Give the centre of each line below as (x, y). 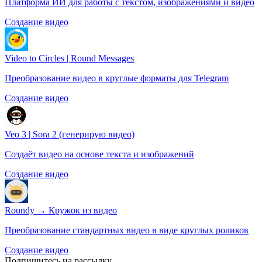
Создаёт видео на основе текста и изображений (99, 154)
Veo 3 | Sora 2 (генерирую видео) (70, 135)
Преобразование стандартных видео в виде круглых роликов (127, 230)
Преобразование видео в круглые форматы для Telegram (117, 78)
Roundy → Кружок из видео (61, 211)
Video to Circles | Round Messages (69, 58)
